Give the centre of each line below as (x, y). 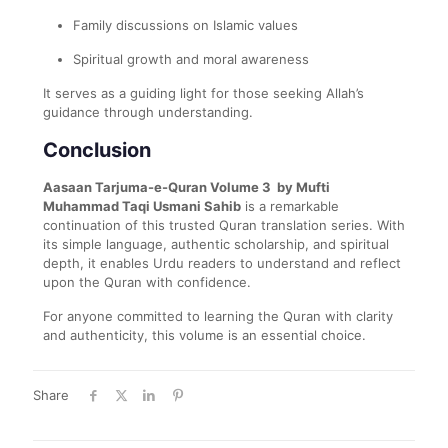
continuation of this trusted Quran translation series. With (224, 224)
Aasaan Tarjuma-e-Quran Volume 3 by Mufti (186, 186)
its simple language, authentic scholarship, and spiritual (216, 243)
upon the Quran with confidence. (147, 281)
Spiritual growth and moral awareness (191, 58)
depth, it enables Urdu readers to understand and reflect (222, 262)
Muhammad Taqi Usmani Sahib (142, 205)
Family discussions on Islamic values (185, 24)
